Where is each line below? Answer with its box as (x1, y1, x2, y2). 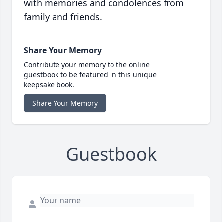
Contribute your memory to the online (24, 60, 150, 70)
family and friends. (24, 11, 102, 23)
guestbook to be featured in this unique (24, 70, 157, 80)
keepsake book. (24, 80, 74, 90)
